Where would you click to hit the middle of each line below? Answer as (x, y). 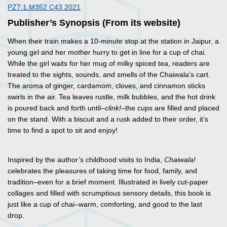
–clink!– (113, 108)
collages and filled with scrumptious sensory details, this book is (109, 193)
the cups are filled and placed (172, 108)
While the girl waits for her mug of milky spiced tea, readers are (109, 64)
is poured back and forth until (54, 108)
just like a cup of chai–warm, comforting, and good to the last (105, 204)
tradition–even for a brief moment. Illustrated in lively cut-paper (108, 182)
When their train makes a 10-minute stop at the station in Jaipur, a (113, 41)
